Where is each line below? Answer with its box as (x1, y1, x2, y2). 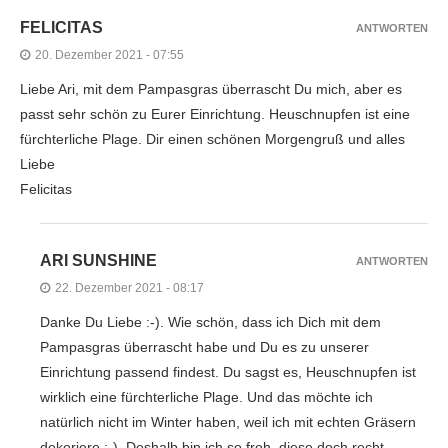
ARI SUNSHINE (40, 252, 157, 270)
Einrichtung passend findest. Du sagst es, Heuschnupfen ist (40, 364, 416, 381)
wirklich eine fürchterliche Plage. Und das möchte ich (40, 389, 373, 406)
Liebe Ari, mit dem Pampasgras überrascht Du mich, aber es (20, 81, 402, 98)
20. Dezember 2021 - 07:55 (35, 48, 184, 63)
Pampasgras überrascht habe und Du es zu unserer (40, 339, 369, 356)
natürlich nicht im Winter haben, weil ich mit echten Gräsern (40, 414, 416, 431)
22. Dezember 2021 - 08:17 (55, 281, 204, 296)
